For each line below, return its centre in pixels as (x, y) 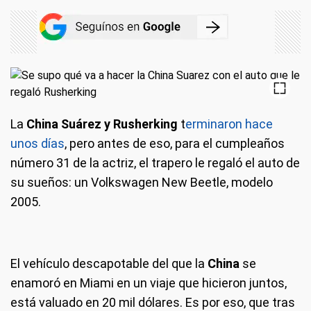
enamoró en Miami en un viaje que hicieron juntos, (149, 283)
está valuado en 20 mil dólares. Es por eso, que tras (153, 302)
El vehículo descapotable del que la (109, 263)
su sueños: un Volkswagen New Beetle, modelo (142, 182)
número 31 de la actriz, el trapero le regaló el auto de (155, 163)
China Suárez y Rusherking (102, 124)
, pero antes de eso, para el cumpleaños (175, 143)
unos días (37, 143)
